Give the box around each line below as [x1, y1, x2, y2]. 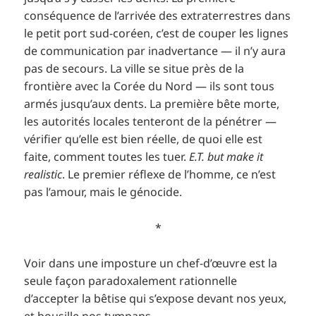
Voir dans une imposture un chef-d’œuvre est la [24, 255, 278, 272]
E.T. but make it [189, 149, 264, 165]
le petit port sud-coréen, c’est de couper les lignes [24, 25, 289, 42]
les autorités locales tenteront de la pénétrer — [24, 114, 277, 130]
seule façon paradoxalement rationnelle [24, 273, 238, 289]
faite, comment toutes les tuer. [24, 149, 190, 165]
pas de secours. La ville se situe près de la [24, 61, 245, 77]
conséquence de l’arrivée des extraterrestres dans [24, 8, 291, 24]
